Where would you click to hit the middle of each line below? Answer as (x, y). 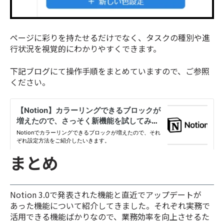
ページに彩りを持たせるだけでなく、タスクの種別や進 (110, 38)
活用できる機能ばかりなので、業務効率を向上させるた (110, 217)
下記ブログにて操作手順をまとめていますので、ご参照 (110, 71)
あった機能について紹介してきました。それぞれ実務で (110, 206)
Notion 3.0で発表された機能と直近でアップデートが (106, 195)
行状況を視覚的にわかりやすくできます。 (85, 49)
